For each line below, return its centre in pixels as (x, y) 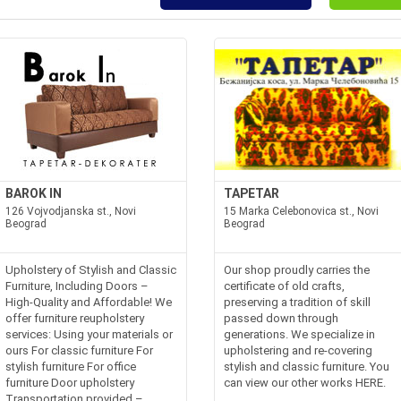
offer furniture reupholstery (75, 318)
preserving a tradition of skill (297, 302)
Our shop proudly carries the (297, 270)
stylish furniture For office (71, 367)
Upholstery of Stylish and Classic (91, 270)
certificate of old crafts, (284, 286)
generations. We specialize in (299, 334)
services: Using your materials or (90, 334)
